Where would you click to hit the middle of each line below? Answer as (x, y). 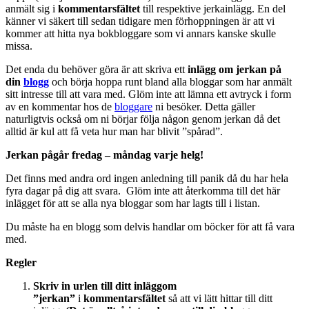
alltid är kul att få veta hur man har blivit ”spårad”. (114, 132)
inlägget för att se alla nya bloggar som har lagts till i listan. (133, 203)
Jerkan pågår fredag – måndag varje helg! (104, 155)
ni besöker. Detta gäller (204, 107)
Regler (21, 263)
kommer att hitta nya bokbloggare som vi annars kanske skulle (141, 34)
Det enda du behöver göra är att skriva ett (97, 70)
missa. (19, 46)
